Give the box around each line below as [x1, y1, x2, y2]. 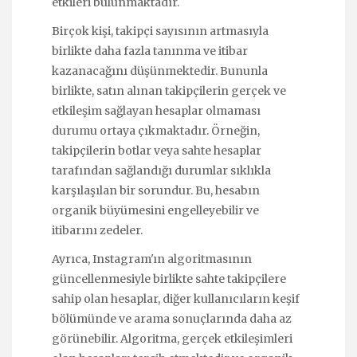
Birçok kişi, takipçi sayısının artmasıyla [52, 24, 269, 39]
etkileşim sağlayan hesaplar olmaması [52, 104, 261, 119]
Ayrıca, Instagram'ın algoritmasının [52, 252, 252, 267]
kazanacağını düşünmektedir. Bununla [52, 64, 268, 79]
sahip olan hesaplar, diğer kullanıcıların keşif [52, 292, 300, 307]
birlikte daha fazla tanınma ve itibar [52, 44, 248, 59]
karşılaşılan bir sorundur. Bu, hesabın [52, 183, 260, 198]
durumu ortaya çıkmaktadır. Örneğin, [52, 124, 260, 139]
